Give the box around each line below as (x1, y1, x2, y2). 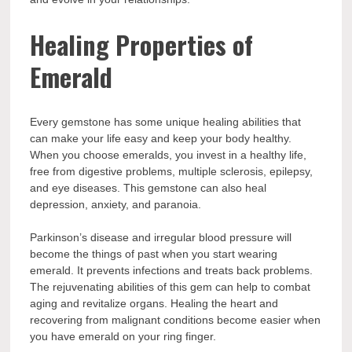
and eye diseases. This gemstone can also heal (30, 181, 267, 194)
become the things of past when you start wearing (30, 247, 278, 260)
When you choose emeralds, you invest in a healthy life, (30, 148, 307, 161)
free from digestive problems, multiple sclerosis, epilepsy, (30, 164, 313, 178)
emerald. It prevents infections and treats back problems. (30, 263, 313, 277)
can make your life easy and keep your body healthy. (30, 131, 292, 145)
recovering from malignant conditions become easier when (30, 313, 321, 326)
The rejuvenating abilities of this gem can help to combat (30, 280, 311, 293)
